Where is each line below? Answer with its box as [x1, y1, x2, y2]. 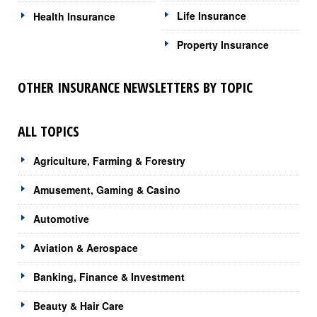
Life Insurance [177, 8, 247, 23]
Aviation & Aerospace [33, 240, 138, 255]
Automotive [33, 211, 89, 226]
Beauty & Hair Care [33, 298, 124, 313]
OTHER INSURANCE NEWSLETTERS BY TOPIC [18, 77, 253, 97]
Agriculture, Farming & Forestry [33, 153, 185, 168]
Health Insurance [33, 8, 115, 23]
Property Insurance [177, 37, 270, 52]
